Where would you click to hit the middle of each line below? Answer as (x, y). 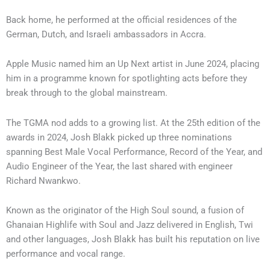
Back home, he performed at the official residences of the (121, 20)
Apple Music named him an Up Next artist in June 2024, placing (133, 64)
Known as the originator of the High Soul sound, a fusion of (125, 211)
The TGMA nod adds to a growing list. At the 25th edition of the (133, 123)
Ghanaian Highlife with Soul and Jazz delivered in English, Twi (130, 225)
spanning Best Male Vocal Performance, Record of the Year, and (134, 152)
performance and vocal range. (66, 254)
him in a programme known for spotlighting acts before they (127, 79)
